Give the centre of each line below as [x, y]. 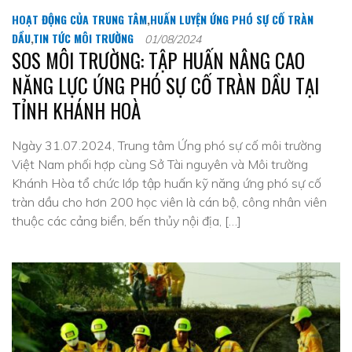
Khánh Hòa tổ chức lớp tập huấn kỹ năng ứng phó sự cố [167, 183]
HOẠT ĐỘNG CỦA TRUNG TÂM [79, 19]
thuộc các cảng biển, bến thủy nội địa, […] [126, 221]
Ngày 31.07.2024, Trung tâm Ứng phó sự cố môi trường [167, 145]
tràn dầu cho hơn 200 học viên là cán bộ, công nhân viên [169, 202]
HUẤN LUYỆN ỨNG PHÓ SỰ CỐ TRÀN [232, 19]
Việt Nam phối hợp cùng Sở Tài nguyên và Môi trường [160, 164]
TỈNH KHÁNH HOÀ [76, 110]
